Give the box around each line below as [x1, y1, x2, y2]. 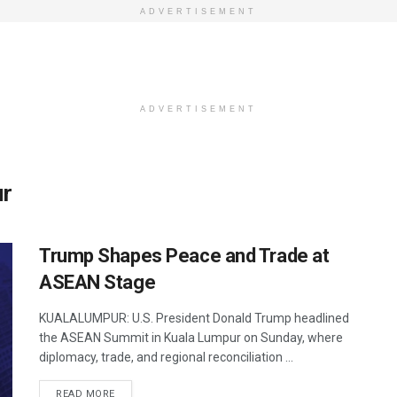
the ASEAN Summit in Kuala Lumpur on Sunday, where [39, 331, 343, 345]
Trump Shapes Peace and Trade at [39, 245, 330, 267]
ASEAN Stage [39, 271, 156, 293]
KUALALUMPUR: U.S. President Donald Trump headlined [39, 311, 349, 325]
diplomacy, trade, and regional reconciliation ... [39, 350, 293, 364]
